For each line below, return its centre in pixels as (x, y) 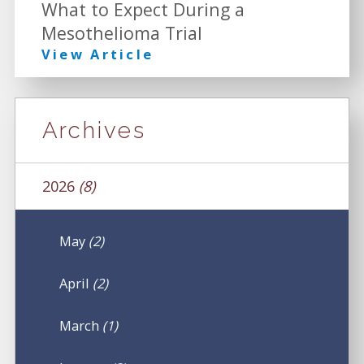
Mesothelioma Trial (121, 32)
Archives (94, 130)
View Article (97, 54)
